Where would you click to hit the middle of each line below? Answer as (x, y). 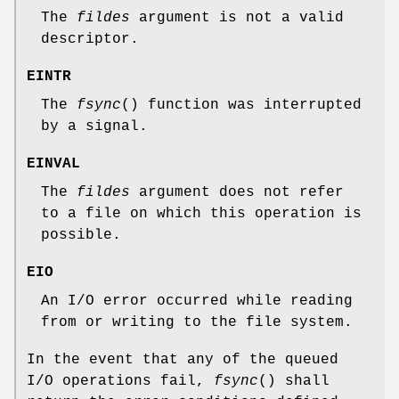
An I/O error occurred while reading (197, 301)
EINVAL (53, 163)
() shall (294, 381)
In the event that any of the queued (183, 359)
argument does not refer (237, 192)
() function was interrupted (241, 105)
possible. (81, 235)
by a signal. (94, 126)
